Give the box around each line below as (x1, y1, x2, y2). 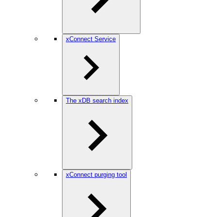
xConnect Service (66, 35, 116, 43)
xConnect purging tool (66, 171, 127, 178)
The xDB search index (66, 97, 128, 104)
